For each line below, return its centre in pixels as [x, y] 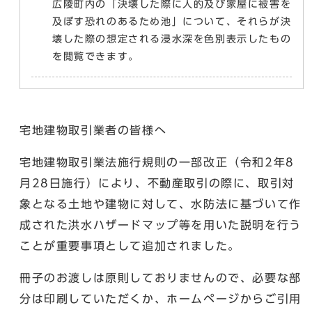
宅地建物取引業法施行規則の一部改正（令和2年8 [157, 162]
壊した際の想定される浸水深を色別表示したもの [172, 39]
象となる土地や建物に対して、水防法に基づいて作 [161, 204]
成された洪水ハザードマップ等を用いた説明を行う [161, 225]
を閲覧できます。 [96, 56]
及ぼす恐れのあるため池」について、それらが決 [172, 22]
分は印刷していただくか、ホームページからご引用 [161, 299]
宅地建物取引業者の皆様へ [93, 130]
